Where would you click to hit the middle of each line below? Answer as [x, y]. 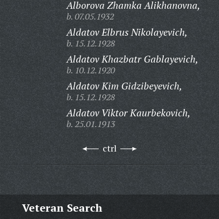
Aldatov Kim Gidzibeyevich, [124, 86]
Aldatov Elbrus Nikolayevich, [127, 32]
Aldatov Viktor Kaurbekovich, [128, 113]
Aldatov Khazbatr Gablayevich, [132, 59]
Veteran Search [62, 208]
